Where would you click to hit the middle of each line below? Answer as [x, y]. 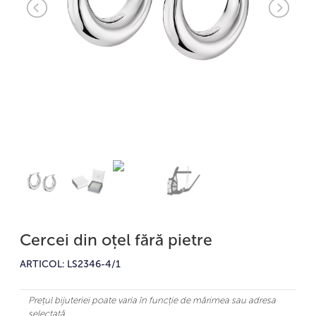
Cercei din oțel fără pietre [116, 239]
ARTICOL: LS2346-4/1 [70, 264]
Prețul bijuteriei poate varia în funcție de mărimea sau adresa [152, 300]
